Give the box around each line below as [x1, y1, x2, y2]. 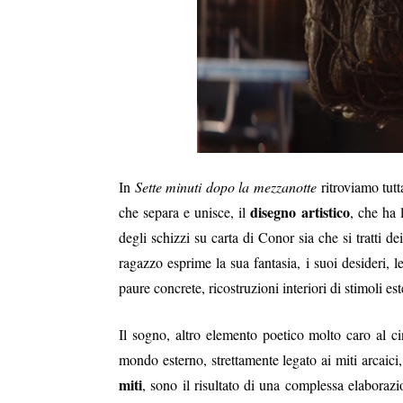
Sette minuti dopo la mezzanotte [130, 176, 318, 196]
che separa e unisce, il [119, 201, 251, 221]
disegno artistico [250, 201, 350, 222]
